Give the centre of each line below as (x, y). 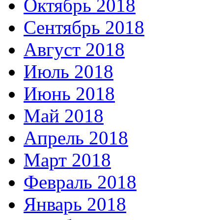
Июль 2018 (69, 71)
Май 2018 (64, 115)
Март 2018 (67, 160)
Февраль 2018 (80, 182)
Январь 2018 (75, 204)
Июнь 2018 (69, 93)
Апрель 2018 (76, 137)
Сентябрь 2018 (84, 27)
